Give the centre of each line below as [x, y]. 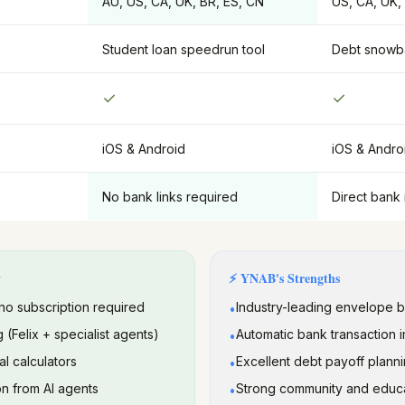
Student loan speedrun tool [184, 49]
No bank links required [170, 197]
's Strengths [308, 278]
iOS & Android [144, 149]
